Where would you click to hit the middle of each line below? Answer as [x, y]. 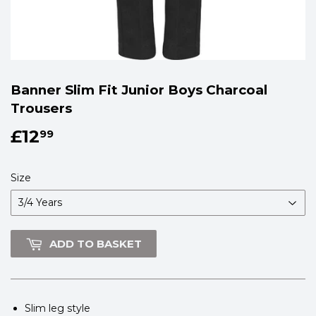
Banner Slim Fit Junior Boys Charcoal [139, 90]
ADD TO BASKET [96, 243]
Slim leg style [57, 308]
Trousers [41, 109]
